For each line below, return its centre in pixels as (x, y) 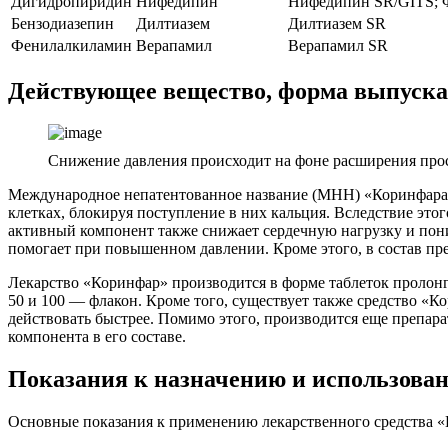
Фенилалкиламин (71, 45)
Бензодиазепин (62, 23)
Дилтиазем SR (337, 23)
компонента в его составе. (97, 337)
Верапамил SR (338, 45)
